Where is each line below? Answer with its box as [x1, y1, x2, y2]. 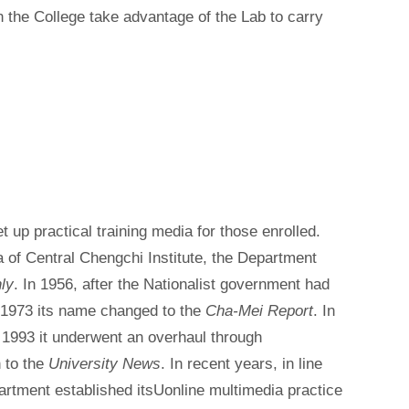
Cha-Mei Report [205, 301, 314, 320]
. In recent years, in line [161, 354, 323, 372]
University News [48, 354, 162, 372]
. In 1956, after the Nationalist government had [14, 275, 330, 293]
